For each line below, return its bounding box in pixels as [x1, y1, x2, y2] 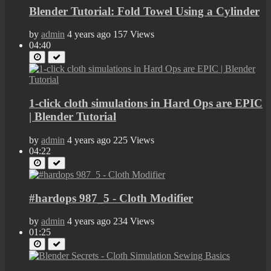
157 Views [113, 29, 154, 40]
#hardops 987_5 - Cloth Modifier [29, 191, 193, 204]
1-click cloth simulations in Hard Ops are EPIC [29, 97, 263, 110]
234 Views [113, 216, 154, 227]
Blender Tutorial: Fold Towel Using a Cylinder [29, 4, 260, 18]
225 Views [113, 134, 154, 145]
